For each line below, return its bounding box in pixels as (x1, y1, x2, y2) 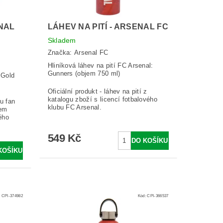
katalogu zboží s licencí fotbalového (47, 95, 158, 103)
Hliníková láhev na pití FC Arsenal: (47, 61, 153, 69)
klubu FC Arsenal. (47, 103, 102, 111)
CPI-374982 (1, 193, 23, 199)
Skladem (47, 36, 76, 45)
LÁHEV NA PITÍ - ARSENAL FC (47, 22, 168, 31)
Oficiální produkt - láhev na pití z (47, 87, 147, 95)
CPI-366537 (147, 193, 169, 199)
